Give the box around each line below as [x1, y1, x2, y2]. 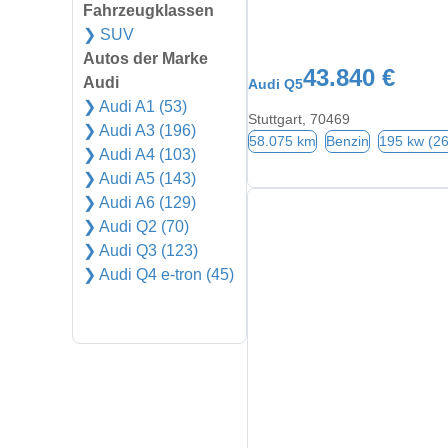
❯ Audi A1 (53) [83, 98, 187, 115]
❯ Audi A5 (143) [83, 170, 196, 187]
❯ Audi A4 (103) [83, 146, 196, 163]
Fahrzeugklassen [83, 2, 214, 19]
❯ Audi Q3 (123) [83, 242, 198, 259]
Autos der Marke [83, 50, 208, 67]
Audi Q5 [248, 76, 304, 93]
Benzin [326, 133, 370, 150]
